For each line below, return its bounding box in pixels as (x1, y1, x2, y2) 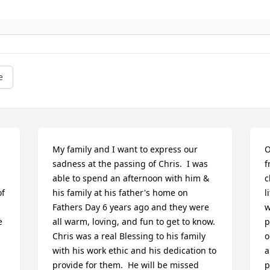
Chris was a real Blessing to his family (52, 230, 206, 242)
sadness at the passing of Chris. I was (52, 157, 209, 169)
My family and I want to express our (52, 143, 198, 155)
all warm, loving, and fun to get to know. (52, 215, 216, 227)
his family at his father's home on (52, 186, 189, 198)
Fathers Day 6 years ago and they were (52, 201, 210, 213)
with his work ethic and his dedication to (52, 244, 217, 256)
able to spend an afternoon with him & (52, 172, 210, 184)
